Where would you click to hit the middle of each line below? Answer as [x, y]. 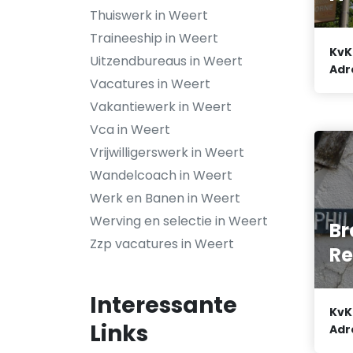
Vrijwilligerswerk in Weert [167, 152]
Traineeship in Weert [154, 38]
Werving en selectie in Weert [179, 221]
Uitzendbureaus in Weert [166, 61]
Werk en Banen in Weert [165, 198]
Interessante [163, 305]
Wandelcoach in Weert [161, 175]
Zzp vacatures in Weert [162, 244]
